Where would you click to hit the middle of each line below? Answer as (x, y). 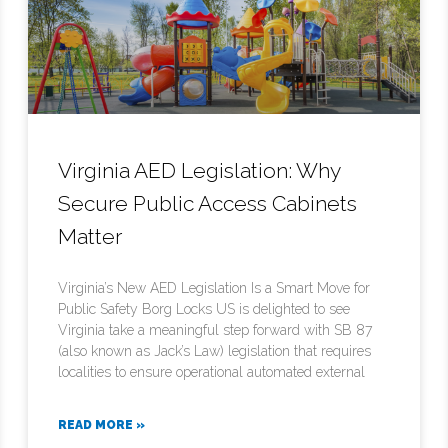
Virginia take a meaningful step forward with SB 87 (215, 329)
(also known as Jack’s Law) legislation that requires (215, 350)
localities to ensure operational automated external (212, 371)
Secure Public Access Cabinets (208, 203)
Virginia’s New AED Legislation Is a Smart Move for (214, 287)
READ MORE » (102, 424)
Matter (90, 236)
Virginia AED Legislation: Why (199, 170)
